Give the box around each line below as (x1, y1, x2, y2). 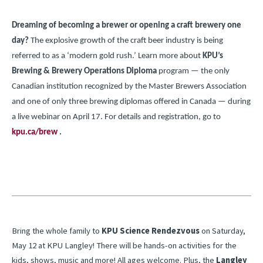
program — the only (157, 67, 230, 76)
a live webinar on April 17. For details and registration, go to (12, 113, 221, 122)
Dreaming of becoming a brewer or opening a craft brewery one (12, 21, 241, 30)
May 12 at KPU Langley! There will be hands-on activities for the (12, 240, 237, 251)
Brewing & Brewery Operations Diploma (12, 67, 157, 76)
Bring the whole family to (12, 225, 102, 236)
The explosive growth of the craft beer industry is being (29, 36, 223, 45)
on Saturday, (200, 225, 245, 236)
